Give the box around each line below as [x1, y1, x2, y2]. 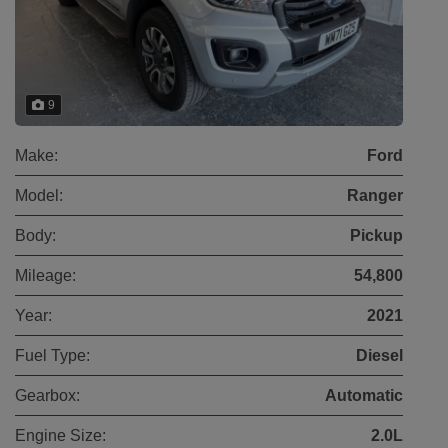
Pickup [350, 226, 403, 244]
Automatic [325, 386, 403, 404]
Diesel [356, 346, 403, 364]
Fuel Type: [15, 346, 90, 364]
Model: [15, 186, 63, 204]
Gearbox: [15, 386, 80, 404]
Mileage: [15, 266, 76, 284]
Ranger [347, 186, 403, 204]
